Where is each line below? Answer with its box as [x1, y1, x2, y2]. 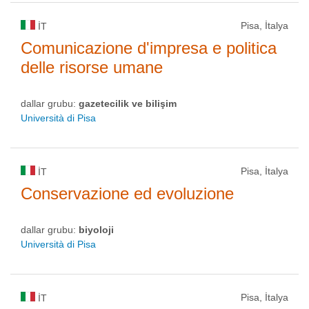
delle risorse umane [21, 58, 163, 77]
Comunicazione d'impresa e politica [21, 39, 277, 57]
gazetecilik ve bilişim [79, 98, 177, 109]
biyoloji [79, 224, 114, 235]
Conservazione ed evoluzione [21, 184, 234, 203]
